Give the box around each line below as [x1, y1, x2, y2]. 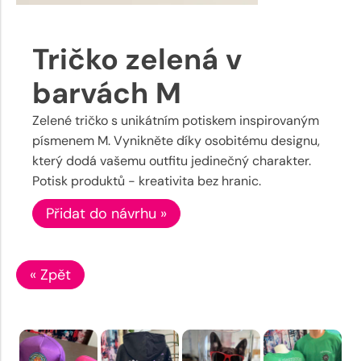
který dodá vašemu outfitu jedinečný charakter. [32, 151, 311, 169]
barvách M [32, 73, 181, 112]
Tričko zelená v [32, 39, 242, 78]
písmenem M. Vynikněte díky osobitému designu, [32, 131, 320, 149]
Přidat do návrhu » [46, 203, 167, 223]
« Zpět [30, 264, 71, 284]
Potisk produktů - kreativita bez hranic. [32, 172, 261, 189]
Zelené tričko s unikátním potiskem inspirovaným [32, 111, 319, 129]
